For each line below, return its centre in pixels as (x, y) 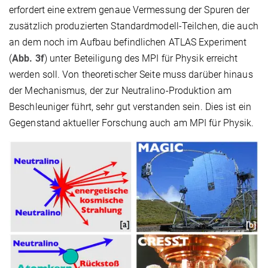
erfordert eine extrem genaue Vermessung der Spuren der (130, 10)
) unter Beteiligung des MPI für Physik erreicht (141, 58)
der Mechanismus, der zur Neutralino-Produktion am (120, 90)
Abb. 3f (28, 58)
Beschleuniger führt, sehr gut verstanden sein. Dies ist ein (130, 106)
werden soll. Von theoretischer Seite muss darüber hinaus (131, 74)
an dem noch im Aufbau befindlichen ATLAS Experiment (128, 42)
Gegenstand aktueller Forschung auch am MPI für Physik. (132, 123)
